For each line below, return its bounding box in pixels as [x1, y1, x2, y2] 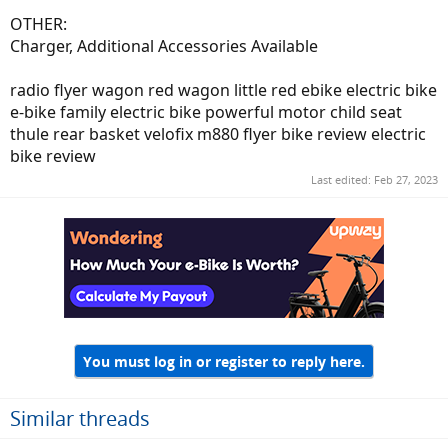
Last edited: [311, 172, 374, 188]
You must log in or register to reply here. [83, 351, 365, 371]
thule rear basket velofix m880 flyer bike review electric [10, 122, 426, 145]
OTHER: [10, 12, 67, 35]
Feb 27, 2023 [374, 172, 438, 188]
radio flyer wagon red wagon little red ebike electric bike [10, 78, 437, 101]
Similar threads [10, 404, 150, 432]
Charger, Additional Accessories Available [10, 34, 318, 57]
